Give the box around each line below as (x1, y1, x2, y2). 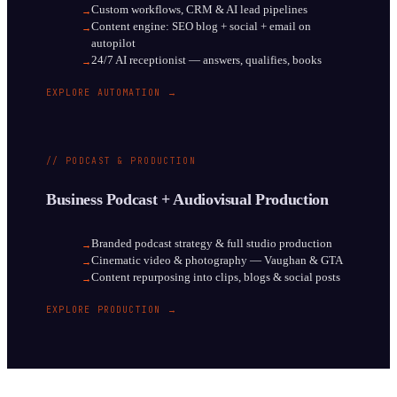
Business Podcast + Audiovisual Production (46, 191, 329, 209)
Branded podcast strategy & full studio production (91, 237, 332, 251)
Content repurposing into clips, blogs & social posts (91, 271, 340, 284)
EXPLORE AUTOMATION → (46, 86, 177, 98)
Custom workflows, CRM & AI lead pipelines (91, 3, 307, 16)
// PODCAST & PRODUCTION (46, 154, 196, 167)
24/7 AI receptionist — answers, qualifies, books (91, 53, 322, 66)
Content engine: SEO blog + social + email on (91, 19, 311, 33)
